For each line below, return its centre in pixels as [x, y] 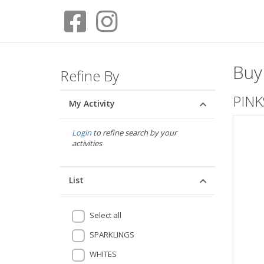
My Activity [92, 103]
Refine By [90, 76]
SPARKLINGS [112, 235]
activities [87, 143]
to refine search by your [134, 133]
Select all [105, 215]
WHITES [103, 254]
